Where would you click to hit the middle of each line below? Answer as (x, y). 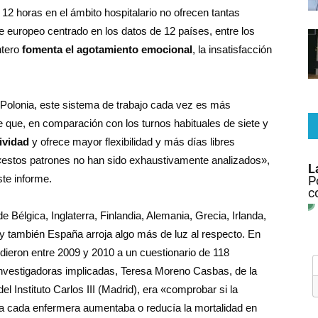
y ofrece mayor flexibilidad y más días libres (132, 142)
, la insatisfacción (232, 49)
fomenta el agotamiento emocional (107, 49)
